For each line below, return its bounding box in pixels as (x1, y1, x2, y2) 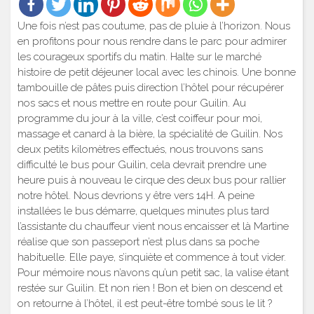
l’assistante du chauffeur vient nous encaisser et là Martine (18, 219, 289, 233)
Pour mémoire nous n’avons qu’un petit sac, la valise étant (18, 266, 289, 279)
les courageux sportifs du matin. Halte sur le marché (18, 50, 261, 63)
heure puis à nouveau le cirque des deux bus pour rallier (18, 173, 286, 186)
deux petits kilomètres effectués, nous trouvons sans (18, 142, 263, 156)
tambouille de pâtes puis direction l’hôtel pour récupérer (18, 81, 284, 94)
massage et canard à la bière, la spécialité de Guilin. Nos (18, 127, 282, 140)
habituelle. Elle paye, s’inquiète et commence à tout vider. (18, 250, 286, 264)
